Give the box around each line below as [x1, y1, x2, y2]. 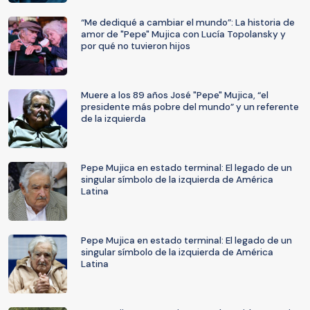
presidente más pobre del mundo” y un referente [81, 101, 299, 113]
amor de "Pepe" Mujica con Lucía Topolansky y [81, 28, 286, 40]
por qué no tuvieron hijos [81, 40, 190, 52]
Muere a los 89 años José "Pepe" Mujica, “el [81, 89, 268, 101]
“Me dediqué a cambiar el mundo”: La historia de [81, 17, 295, 28]
